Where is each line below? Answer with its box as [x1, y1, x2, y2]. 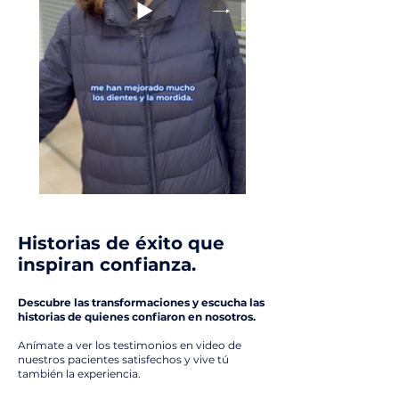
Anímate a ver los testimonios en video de [18, 338, 241, 352]
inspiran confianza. [18, 254, 196, 275]
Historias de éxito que [18, 232, 224, 254]
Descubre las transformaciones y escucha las [18, 296, 265, 309]
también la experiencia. [18, 367, 141, 380]
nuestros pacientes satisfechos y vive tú [18, 353, 229, 366]
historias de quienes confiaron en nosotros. [18, 310, 256, 323]
